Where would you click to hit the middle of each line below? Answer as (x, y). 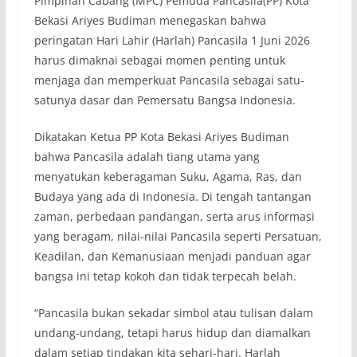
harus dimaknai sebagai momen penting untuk (159, 60)
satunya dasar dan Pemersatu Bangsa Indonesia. (165, 100)
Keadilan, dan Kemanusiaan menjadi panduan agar (172, 256)
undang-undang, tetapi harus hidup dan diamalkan (172, 332)
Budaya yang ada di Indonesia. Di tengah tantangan (173, 196)
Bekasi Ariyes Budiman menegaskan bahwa (150, 20)
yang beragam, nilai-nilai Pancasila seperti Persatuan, (178, 236)
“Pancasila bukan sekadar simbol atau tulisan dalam (173, 312)
